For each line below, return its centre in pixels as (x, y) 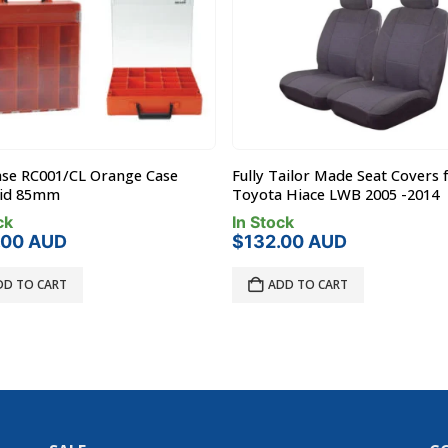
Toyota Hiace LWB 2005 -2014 (335, 194)
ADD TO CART (308, 285)
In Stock (263, 222)
